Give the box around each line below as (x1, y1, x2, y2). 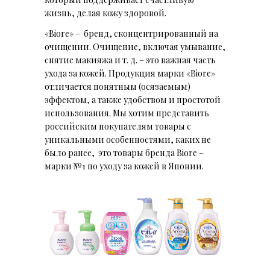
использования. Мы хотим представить (45, 107, 209, 119)
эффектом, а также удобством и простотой (45, 93, 221, 105)
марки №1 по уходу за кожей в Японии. (45, 160, 204, 172)
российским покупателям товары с (45, 120, 191, 132)
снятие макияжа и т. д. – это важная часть (45, 54, 216, 66)
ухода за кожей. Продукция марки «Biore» (45, 67, 215, 79)
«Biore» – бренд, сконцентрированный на (45, 27, 218, 39)
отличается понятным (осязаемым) (45, 80, 190, 92)
